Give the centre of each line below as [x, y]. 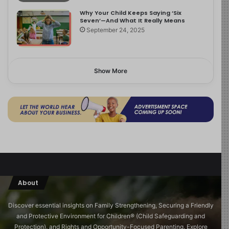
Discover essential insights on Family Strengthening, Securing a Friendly [111, 205]
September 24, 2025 [116, 30]
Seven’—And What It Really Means [133, 21]
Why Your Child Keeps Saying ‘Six [131, 13]
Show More [111, 71]
